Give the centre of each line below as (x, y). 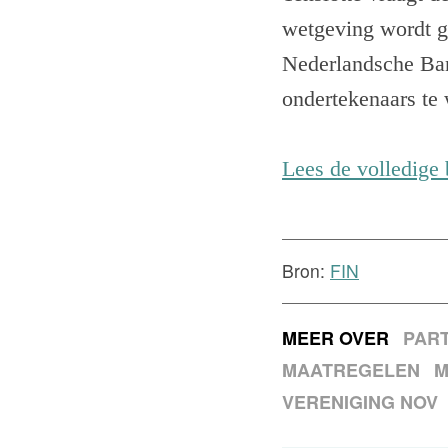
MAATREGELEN (351, 370)
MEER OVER (335, 338)
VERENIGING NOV (360, 402)
